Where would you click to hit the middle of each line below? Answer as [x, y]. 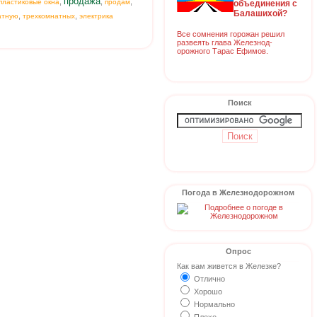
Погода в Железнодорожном [238, 192]
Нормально [213, 304]
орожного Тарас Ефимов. [223, 51]
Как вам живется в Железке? [229, 266]
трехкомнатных [49, 16]
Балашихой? [260, 13]
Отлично [208, 279]
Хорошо [207, 292]
